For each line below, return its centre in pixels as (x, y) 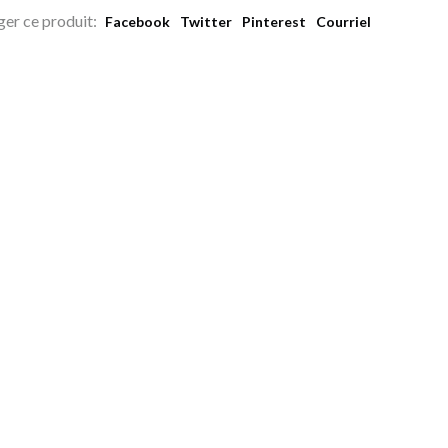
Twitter (206, 21)
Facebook (137, 21)
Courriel (343, 21)
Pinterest (274, 21)
